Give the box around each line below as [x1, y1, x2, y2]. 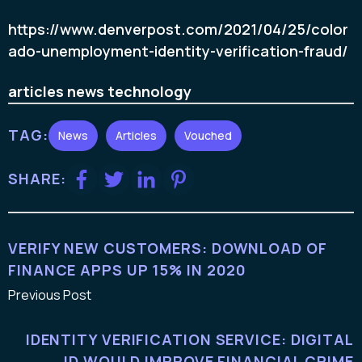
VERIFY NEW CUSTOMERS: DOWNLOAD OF [8, 238, 327, 258]
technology [107, 81, 192, 101]
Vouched [183, 127, 232, 143]
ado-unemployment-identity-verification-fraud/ [8, 41, 348, 61]
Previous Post [8, 285, 91, 304]
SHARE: [8, 169, 66, 189]
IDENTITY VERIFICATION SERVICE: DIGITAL [25, 329, 354, 349]
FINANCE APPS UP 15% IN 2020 [8, 259, 247, 280]
